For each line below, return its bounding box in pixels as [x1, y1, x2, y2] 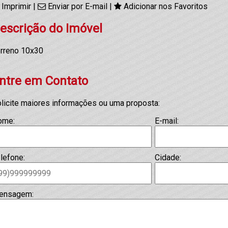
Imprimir [2, 1, 31, 11]
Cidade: [155, 152, 181, 162]
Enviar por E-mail [48, 1, 107, 11]
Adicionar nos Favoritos [124, 1, 208, 11]
